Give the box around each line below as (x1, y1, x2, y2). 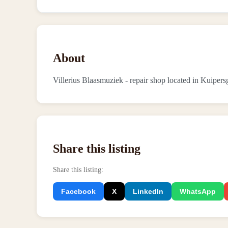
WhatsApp (180, 187, 216, 195)
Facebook (61, 187, 96, 195)
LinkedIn (133, 187, 163, 195)
